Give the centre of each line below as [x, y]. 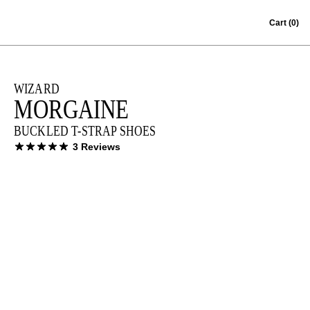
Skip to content [46, 17]
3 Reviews [97, 147]
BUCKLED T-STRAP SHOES [85, 130]
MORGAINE [71, 109]
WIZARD [37, 88]
